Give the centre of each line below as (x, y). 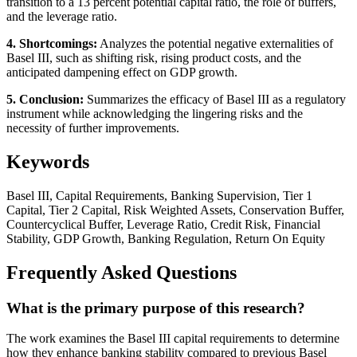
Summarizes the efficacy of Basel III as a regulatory (215, 99)
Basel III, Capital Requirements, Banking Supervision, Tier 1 (159, 195)
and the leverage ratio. (62, 16)
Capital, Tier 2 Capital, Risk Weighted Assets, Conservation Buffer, (175, 210)
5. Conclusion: (45, 99)
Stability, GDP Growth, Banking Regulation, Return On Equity (166, 238)
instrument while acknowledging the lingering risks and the (155, 113)
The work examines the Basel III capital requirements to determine (173, 339)
